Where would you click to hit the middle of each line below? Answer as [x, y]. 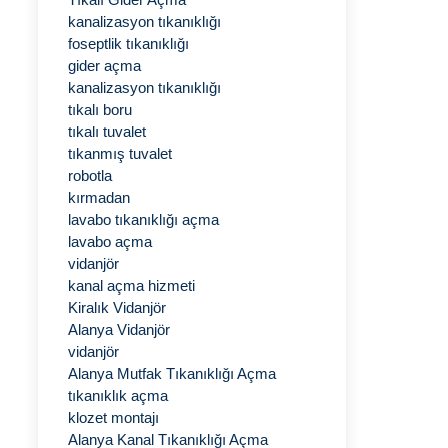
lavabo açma [110, 241]
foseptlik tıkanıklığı [128, 43]
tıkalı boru [100, 109]
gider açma [104, 65]
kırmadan [99, 197]
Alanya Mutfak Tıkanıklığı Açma [172, 373]
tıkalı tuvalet [107, 131]
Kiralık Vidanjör [117, 307]
